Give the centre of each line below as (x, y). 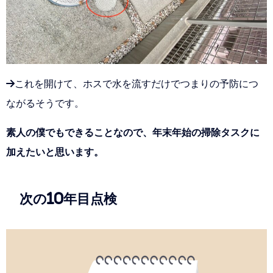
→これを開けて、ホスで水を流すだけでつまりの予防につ (132, 84)
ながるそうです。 (45, 103)
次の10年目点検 (69, 198)
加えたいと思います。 (55, 152)
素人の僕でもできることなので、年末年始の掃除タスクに (133, 133)
